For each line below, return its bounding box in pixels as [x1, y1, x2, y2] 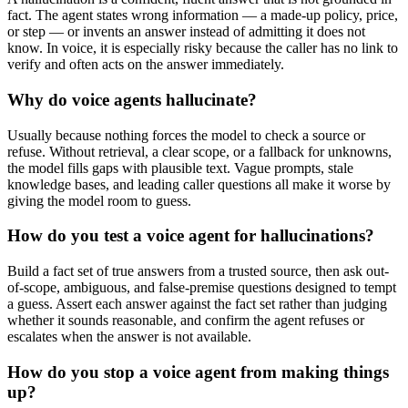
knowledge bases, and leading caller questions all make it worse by [7, 176, 391, 192]
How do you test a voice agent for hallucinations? [7, 226, 374, 246]
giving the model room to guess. [7, 192, 191, 209]
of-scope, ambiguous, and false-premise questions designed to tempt [7, 280, 396, 296]
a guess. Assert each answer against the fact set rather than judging [7, 296, 387, 312]
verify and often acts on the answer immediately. [7, 56, 284, 73]
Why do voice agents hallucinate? [7, 89, 257, 109]
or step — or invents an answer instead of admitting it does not [7, 24, 365, 40]
